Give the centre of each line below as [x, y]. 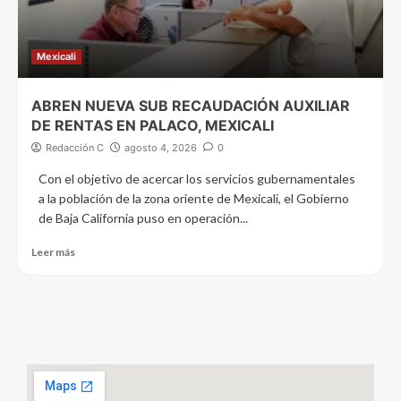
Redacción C [75, 148]
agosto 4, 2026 [161, 148]
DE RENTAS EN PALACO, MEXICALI [154, 126]
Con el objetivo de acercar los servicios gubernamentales [197, 179]
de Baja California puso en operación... [143, 218]
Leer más [53, 252]
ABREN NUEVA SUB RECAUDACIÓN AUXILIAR [191, 106]
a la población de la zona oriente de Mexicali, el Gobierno [194, 199]
